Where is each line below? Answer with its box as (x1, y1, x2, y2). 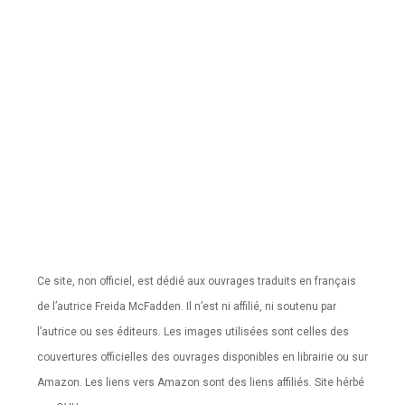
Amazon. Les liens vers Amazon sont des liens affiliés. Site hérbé (36, 375, 364, 389)
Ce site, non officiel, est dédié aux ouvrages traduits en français (36, 274, 356, 287)
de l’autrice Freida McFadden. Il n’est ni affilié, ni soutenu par (36, 299, 336, 313)
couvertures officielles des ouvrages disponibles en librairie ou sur (36, 350, 368, 363)
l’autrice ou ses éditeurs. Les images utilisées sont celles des (36, 325, 349, 338)
